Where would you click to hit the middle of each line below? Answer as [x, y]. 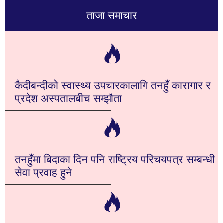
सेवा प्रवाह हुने [44, 172]
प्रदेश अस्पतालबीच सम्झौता [68, 98]
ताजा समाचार [111, 15]
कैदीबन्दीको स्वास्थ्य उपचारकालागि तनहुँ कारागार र [113, 85]
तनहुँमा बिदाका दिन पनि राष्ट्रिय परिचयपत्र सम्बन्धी [115, 159]
